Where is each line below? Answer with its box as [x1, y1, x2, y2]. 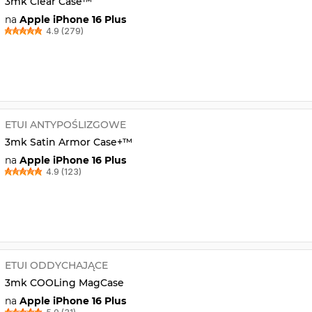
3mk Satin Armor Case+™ [4, 135, 132, 148]
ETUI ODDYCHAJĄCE [4, 258, 108, 272]
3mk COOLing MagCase [4, 276, 124, 289]
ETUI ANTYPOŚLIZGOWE [4, 118, 126, 131]
